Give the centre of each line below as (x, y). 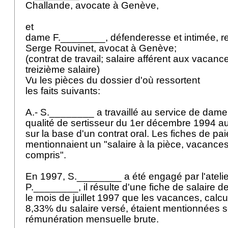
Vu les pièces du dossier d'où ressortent (114, 80)
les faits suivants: (64, 91)
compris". (47, 155)
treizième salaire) (64, 69)
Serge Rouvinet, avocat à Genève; (102, 48)
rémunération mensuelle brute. (93, 219)
